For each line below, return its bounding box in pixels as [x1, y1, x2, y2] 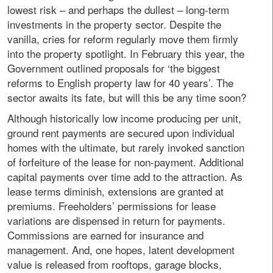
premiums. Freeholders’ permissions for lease [7, 198, 216, 213]
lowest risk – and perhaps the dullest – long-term [7, 2, 229, 17]
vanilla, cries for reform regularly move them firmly [7, 31, 238, 46]
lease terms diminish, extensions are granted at [7, 183, 224, 199]
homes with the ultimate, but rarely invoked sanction [7, 140, 244, 155]
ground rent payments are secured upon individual [7, 125, 235, 140]
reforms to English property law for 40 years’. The [7, 75, 233, 90]
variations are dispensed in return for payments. [7, 213, 225, 228]
